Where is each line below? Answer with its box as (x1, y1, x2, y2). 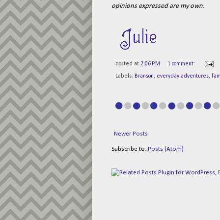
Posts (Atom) (148, 145, 184, 152)
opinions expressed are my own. (111, 2, 206, 10)
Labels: (115, 73, 135, 80)
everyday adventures (157, 73, 209, 80)
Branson (135, 73, 154, 80)
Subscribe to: (111, 145, 148, 152)
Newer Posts (114, 130, 148, 137)
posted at (115, 61, 140, 67)
